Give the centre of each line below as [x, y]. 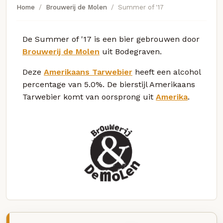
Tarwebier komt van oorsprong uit [89, 97]
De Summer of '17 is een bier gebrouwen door [111, 39]
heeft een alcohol [167, 72]
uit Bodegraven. [131, 51]
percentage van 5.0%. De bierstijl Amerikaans [109, 84]
